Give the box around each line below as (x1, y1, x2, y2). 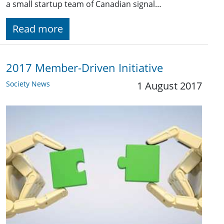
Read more (12, 22, 63, 36)
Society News (6, 79, 50, 89)
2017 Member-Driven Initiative (6, 60, 163, 75)
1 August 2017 (137, 79, 202, 93)
